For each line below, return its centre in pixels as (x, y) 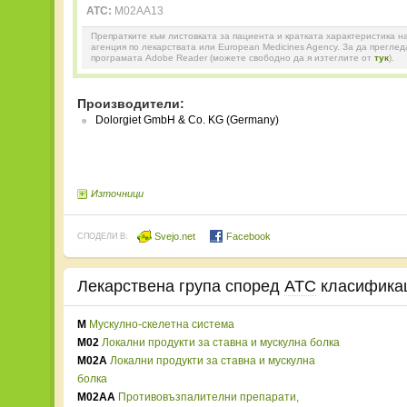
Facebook (247, 236)
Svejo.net (174, 236)
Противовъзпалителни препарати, (208, 397)
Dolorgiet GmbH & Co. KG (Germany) (187, 120)
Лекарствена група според (181, 286)
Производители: (131, 104)
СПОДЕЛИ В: (103, 236)
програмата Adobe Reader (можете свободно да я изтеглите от (233, 58)
